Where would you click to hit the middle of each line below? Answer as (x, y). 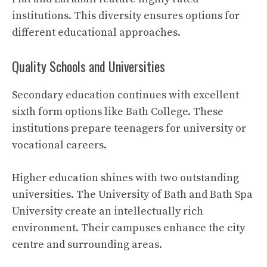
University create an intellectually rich (108, 211)
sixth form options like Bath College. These (118, 111)
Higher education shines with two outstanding (125, 178)
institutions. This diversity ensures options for (126, 15)
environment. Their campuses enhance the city (128, 228)
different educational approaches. (96, 32)
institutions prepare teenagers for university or (129, 128)
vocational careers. (59, 145)
